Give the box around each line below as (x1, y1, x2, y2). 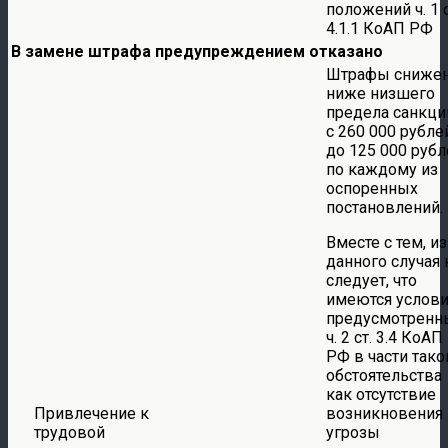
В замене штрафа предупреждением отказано (11, 41, 383, 61)
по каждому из (326, 159, 438, 179)
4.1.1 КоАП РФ (326, 18, 433, 38)
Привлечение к (34, 403, 149, 423)
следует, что (326, 270, 417, 290)
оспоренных (326, 178, 418, 198)
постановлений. (326, 197, 443, 217)
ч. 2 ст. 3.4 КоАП (326, 327, 443, 347)
